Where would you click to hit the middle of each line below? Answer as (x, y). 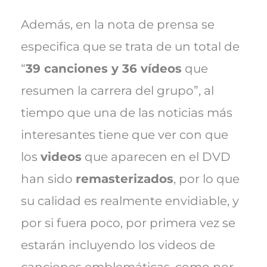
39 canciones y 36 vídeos (103, 68)
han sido (48, 178)
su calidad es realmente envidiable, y (130, 201)
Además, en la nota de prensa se (117, 24)
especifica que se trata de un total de (130, 46)
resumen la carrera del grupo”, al (117, 90)
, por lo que (206, 178)
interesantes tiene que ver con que (124, 134)
